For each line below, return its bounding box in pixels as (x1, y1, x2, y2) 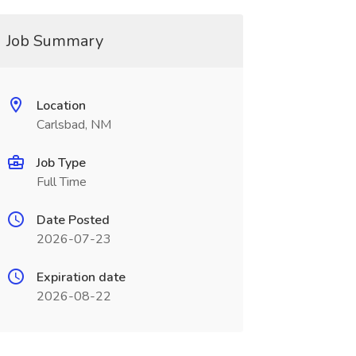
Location (36, 97, 86, 114)
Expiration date (36, 269, 126, 286)
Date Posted (36, 211, 110, 229)
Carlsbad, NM (36, 116, 111, 133)
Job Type (36, 154, 86, 172)
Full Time (36, 173, 87, 191)
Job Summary (6, 30, 103, 52)
